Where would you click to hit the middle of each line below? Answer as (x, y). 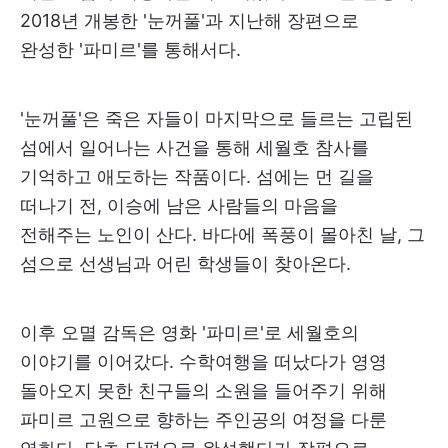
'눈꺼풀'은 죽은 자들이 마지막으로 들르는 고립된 (216, 118)
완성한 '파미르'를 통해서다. (130, 49)
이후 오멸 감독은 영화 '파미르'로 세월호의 (189, 332)
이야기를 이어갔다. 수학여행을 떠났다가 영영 (203, 361)
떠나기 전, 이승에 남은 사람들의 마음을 (179, 205)
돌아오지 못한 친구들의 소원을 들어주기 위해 (203, 390)
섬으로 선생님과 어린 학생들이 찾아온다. (185, 263)
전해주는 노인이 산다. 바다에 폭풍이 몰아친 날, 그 (222, 234)
